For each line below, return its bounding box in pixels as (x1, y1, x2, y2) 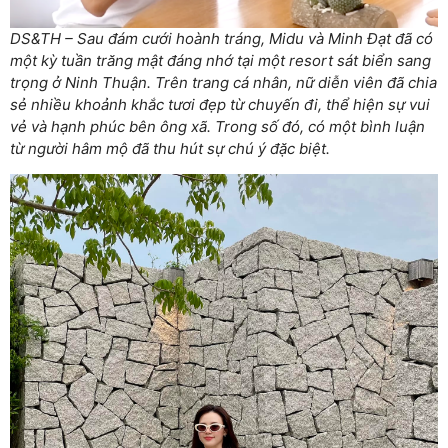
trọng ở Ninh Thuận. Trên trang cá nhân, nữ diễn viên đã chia (10, 72, 437, 92)
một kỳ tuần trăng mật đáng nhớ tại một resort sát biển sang (10, 50, 431, 70)
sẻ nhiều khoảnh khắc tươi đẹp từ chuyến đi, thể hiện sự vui (10, 94, 430, 114)
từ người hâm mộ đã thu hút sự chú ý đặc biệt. (10, 138, 330, 158)
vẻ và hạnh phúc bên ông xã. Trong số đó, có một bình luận (10, 116, 425, 136)
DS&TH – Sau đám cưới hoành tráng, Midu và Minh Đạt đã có (10, 28, 433, 48)
